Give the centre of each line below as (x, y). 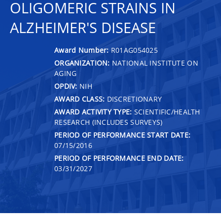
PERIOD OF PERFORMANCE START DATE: (123, 135)
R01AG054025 (134, 50)
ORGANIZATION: (82, 63)
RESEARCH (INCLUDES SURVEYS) (109, 122)
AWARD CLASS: (80, 99)
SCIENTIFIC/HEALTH (166, 111)
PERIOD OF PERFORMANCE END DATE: (119, 158)
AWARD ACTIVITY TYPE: (93, 111)
